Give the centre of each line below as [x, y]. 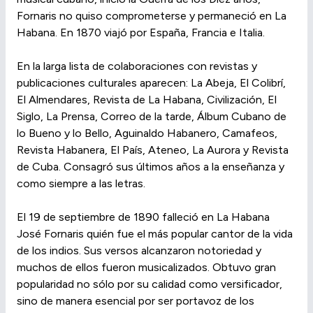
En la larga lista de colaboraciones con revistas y [137, 66]
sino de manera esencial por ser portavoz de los [136, 300]
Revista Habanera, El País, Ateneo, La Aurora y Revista [153, 150]
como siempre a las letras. [81, 183]
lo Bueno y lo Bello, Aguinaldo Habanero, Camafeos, [147, 133]
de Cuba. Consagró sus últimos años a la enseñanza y [151, 166]
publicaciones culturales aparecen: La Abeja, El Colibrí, [151, 82]
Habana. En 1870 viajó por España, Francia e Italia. [141, 32]
